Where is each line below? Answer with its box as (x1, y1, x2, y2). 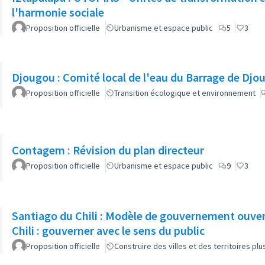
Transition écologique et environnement (114, 88, 256, 98)
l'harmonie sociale (12, 4, 104, 20)
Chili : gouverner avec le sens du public (12, 222, 205, 238)
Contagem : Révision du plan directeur (12, 143, 204, 157)
